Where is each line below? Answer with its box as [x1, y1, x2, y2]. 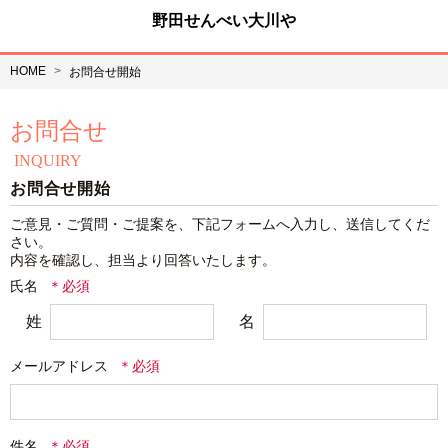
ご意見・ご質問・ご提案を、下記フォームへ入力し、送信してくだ [10, 216, 430, 232]
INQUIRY [14, 152, 82, 169]
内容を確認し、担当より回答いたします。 [10, 252, 276, 268]
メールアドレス [10, 358, 108, 374]
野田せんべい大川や [152, 12, 296, 29]
